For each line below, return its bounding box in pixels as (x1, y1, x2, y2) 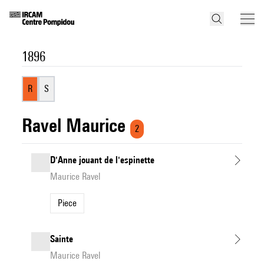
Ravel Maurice (22, 114, 126, 136)
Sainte (50, 233, 74, 245)
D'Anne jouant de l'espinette (50, 154, 155, 166)
